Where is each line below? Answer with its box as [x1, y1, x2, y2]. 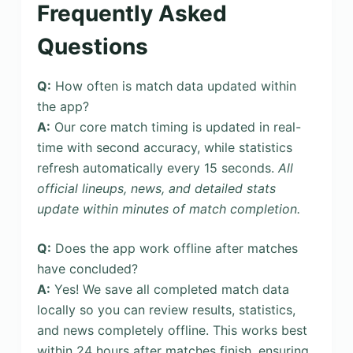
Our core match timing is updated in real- [50, 118, 301, 135]
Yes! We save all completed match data [50, 281, 289, 297]
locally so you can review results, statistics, [36, 301, 295, 318]
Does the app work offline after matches [50, 240, 298, 256]
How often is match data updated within [50, 77, 296, 94]
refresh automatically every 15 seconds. [36, 159, 278, 176]
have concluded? [36, 260, 138, 277]
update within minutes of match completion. [36, 200, 300, 217]
